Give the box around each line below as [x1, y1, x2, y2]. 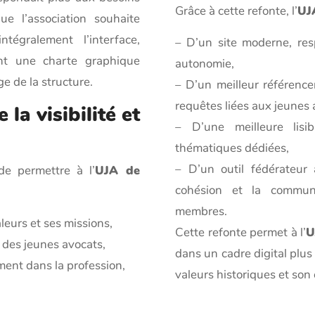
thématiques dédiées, [175, 140, 289, 157]
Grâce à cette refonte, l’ [175, 3, 297, 20]
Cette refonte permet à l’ [175, 224, 306, 241]
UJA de [95, 162, 140, 179]
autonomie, [175, 56, 234, 72]
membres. [175, 203, 227, 220]
